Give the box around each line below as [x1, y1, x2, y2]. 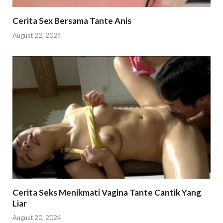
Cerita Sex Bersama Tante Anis [12, 15, 131, 26]
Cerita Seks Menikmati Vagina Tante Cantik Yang [12, 187, 201, 198]
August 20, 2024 [12, 214, 61, 222]
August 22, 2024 [12, 31, 61, 39]
